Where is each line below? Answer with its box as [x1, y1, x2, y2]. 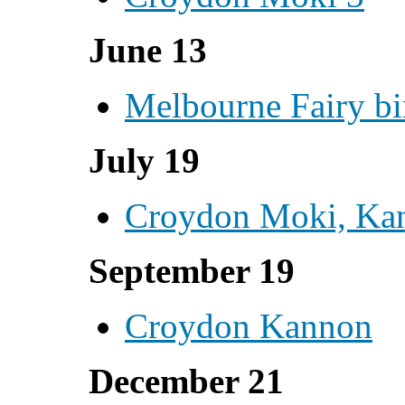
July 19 [89, 141, 200, 180]
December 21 [89, 362, 284, 400]
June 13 [89, 31, 207, 70]
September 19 [89, 251, 295, 290]
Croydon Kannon [125, 306, 372, 345]
